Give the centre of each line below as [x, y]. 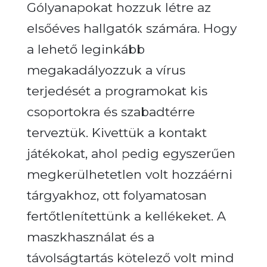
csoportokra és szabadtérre [111, 111]
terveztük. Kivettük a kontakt [117, 132]
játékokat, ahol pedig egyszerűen [131, 153]
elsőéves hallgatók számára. [113, 28]
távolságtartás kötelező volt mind [130, 257]
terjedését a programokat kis [117, 91]
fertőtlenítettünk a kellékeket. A [126, 216]
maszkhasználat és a [90, 237]
